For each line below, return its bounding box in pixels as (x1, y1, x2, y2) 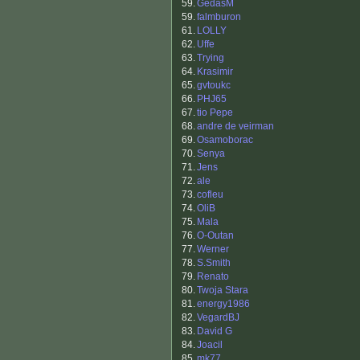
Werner (197, 243, 229, 256)
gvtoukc (197, 80, 231, 92)
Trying (197, 52, 224, 64)
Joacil (197, 339, 223, 351)
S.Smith (197, 257, 231, 269)
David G (197, 325, 232, 337)
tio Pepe (197, 107, 233, 119)
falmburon (197, 11, 241, 23)
